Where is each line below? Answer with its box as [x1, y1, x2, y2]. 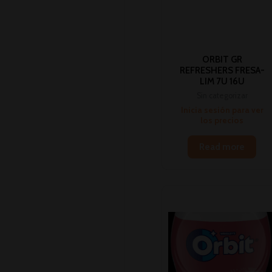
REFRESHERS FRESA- [179, 64, 265, 76]
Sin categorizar [196, 91, 248, 101]
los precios [200, 115, 244, 125]
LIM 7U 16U [199, 75, 245, 87]
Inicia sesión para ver [180, 104, 263, 115]
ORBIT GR [202, 53, 242, 65]
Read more [199, 141, 245, 153]
